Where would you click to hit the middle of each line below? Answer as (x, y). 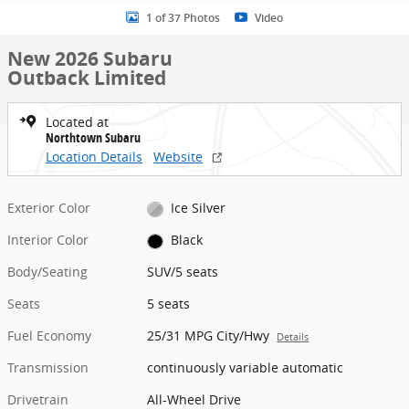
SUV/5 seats (183, 272)
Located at (77, 122)
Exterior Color (49, 208)
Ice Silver (198, 208)
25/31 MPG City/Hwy (209, 336)
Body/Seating (47, 272)
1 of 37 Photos (183, 18)
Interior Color (48, 240)
